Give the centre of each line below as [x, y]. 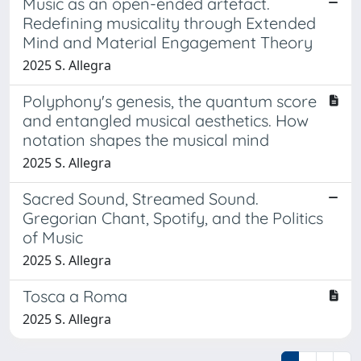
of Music [53, 237]
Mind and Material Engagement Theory [168, 42]
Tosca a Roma [75, 296]
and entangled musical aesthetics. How [166, 120]
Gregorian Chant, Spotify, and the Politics [173, 218]
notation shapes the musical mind [146, 139]
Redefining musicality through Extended [169, 23]
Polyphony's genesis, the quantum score [170, 101]
